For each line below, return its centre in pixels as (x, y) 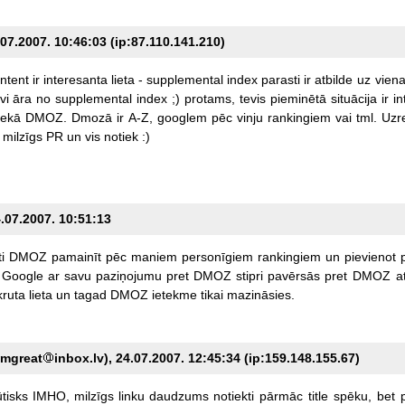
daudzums (179, 396)
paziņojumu (128, 275)
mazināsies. (260, 294)
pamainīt (76, 256)
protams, (209, 98)
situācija (353, 98)
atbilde (333, 79)
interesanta (75, 79)
